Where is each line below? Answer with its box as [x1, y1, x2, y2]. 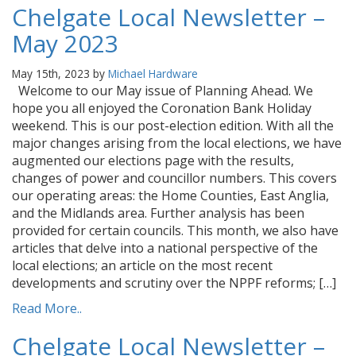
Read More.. [12, 300, 82, 317]
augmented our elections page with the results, [12, 152, 294, 169]
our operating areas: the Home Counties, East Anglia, [12, 187, 329, 204]
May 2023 [12, 27, 118, 60]
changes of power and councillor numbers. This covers [12, 169, 337, 187]
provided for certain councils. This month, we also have [12, 222, 339, 239]
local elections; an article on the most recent [12, 257, 273, 274]
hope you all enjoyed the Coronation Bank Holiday [12, 99, 311, 117]
